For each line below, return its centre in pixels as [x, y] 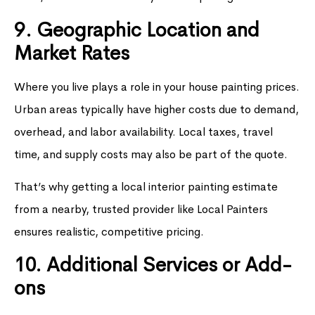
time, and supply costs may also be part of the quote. [151, 154]
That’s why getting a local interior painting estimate [146, 187]
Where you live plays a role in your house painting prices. [157, 86]
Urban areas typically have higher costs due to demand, [156, 109]
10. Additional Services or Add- [153, 265]
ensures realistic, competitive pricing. [109, 232]
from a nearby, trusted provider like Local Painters [141, 210]
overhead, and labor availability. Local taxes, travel [143, 131]
